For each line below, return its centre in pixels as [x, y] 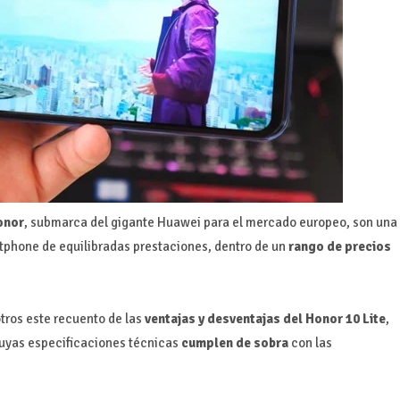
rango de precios [339, 246]
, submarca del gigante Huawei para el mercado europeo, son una [210, 222]
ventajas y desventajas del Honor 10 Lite [265, 318]
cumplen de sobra [233, 342]
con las [310, 342]
